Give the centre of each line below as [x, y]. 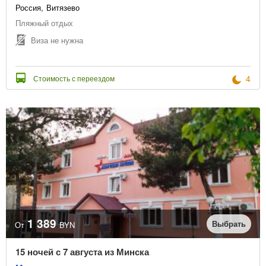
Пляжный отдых [44, 23]
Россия [28, 8]
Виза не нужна [57, 40]
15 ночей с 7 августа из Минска [82, 252]
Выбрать [229, 224]
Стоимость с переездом [74, 78]
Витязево [63, 8]
